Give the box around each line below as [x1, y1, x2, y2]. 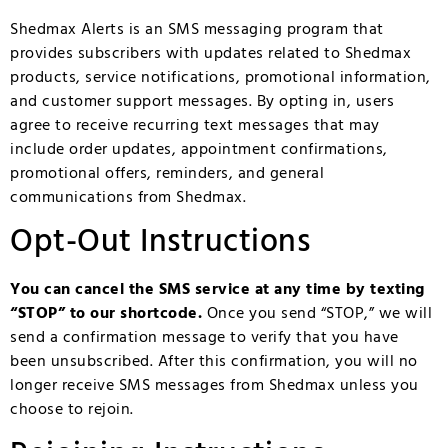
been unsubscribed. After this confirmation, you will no [10, 349, 418, 376]
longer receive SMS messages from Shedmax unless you [10, 373, 419, 400]
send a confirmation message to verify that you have [10, 325, 399, 352]
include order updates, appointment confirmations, [10, 137, 388, 163]
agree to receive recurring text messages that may [10, 113, 380, 139]
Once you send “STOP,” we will [202, 301, 432, 328]
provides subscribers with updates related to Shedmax [10, 41, 411, 67]
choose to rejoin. [10, 397, 134, 424]
